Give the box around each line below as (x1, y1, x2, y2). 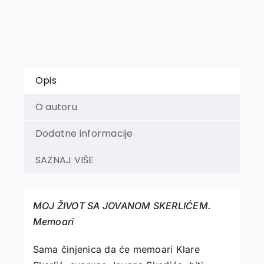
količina (131, 12, 167, 27)
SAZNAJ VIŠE (35, 153, 94, 167)
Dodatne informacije (35, 127, 133, 141)
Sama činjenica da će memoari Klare (32, 243, 200, 256)
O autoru (35, 100, 77, 114)
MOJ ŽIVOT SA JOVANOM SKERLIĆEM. (32, 200, 212, 212)
